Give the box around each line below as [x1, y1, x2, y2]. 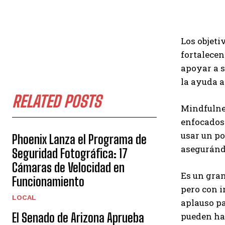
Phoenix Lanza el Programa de [12, 132, 147, 147]
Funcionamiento [12, 174, 84, 189]
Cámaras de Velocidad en [12, 160, 125, 175]
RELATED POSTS [12, 92, 101, 111]
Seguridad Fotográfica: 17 [12, 146, 128, 161]
